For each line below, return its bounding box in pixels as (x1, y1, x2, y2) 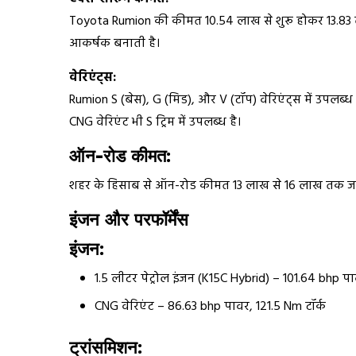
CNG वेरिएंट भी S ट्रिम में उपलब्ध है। (69, 112, 241, 133)
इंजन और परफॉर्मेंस (69, 208, 188, 231)
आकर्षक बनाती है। (69, 33, 160, 55)
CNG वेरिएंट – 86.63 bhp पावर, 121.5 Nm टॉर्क (95, 296, 326, 318)
